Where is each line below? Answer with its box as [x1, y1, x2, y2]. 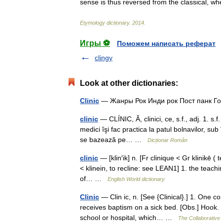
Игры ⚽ [80, 39, 110, 47]
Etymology [80, 20, 105, 26]
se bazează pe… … [80, 136, 147, 144]
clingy [95, 54, 112, 62]
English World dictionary [108, 176, 165, 182]
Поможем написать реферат [117, 39, 216, 47]
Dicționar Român [147, 137, 187, 143]
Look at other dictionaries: [80, 79, 178, 87]
